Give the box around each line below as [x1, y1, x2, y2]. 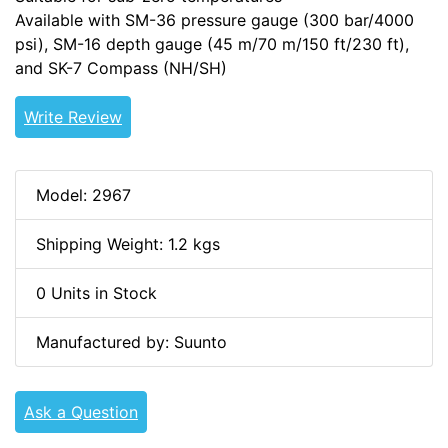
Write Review [24, 107, 122, 128]
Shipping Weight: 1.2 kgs [36, 234, 220, 255]
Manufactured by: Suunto [36, 332, 227, 353]
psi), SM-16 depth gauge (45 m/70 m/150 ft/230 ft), [15, 34, 409, 55]
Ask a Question [24, 402, 138, 423]
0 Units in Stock [36, 283, 157, 304]
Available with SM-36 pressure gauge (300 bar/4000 [15, 10, 414, 31]
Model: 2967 [36, 185, 131, 206]
